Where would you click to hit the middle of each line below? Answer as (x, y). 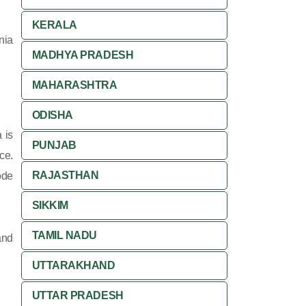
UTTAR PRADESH (78, 295)
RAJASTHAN (65, 175)
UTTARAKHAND (73, 265)
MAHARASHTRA (74, 85)
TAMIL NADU (65, 235)
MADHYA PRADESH (83, 55)
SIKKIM (50, 205)
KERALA (54, 25)
